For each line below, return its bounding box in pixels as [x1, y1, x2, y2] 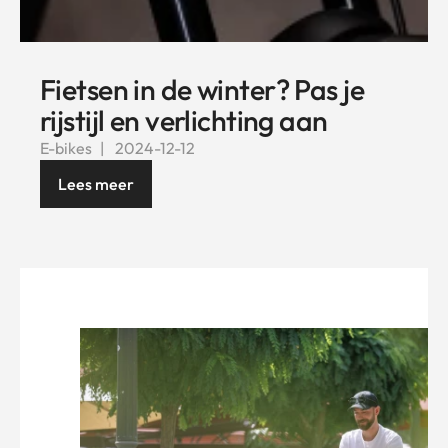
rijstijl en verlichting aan [40, 102, 328, 138]
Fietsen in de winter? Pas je [40, 71, 365, 107]
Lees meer [58, 173, 134, 194]
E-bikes [40, 137, 92, 158]
